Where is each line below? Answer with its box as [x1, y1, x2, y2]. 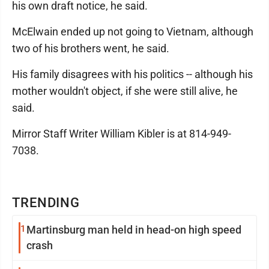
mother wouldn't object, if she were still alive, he [12, 85, 238, 98]
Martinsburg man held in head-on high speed [26, 223, 241, 237]
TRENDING [12, 195, 80, 211]
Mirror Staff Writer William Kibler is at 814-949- [12, 127, 231, 141]
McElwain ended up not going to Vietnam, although [12, 25, 253, 38]
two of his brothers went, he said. [12, 42, 169, 55]
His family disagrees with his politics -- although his [12, 68, 253, 81]
